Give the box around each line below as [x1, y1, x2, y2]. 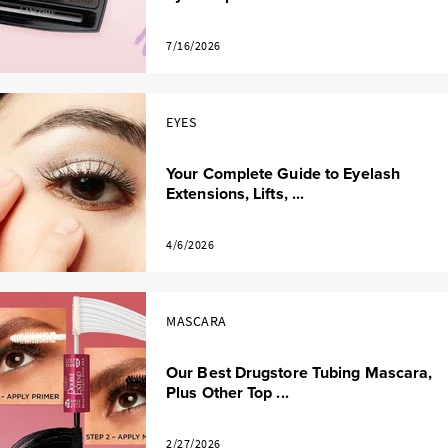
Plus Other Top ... [166, 381, 289, 405]
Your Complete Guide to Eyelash [166, 162, 401, 186]
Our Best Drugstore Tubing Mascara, [166, 361, 433, 385]
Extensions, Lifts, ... [166, 182, 305, 206]
